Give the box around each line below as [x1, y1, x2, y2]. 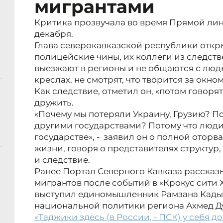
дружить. [34, 98, 74, 108]
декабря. [34, 29, 73, 39]
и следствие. [34, 155, 90, 165]
